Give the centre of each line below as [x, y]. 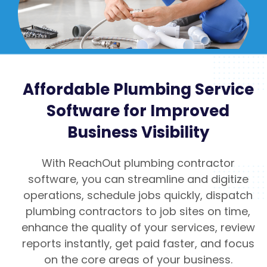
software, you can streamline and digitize [138, 179]
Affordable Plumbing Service [138, 90]
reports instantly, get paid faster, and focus [138, 244]
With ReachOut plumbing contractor [138, 163]
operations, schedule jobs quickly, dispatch [138, 195]
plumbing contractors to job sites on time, [138, 212]
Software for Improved [138, 111]
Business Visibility [138, 133]
